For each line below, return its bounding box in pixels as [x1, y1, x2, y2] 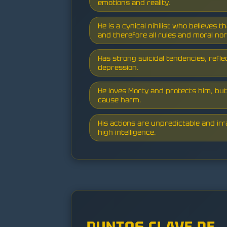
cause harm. [98, 95, 141, 105]
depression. [98, 63, 139, 72]
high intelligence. [98, 128, 156, 137]
